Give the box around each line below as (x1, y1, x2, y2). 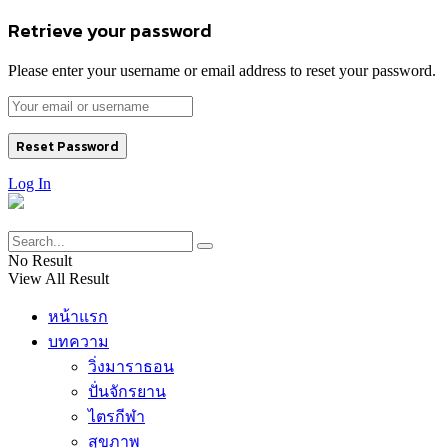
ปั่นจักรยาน (88, 383, 166, 401)
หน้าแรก (48, 308, 108, 326)
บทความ (48, 333, 109, 351)
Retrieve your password (8, 15, 212, 44)
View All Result (8, 270, 109, 288)
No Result (8, 252, 72, 270)
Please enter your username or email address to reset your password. (8, 62, 436, 80)
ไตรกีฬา (88, 408, 145, 426)
